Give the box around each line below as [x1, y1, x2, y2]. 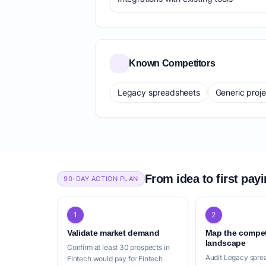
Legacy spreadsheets [118, 87, 200, 97]
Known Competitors [129, 58, 216, 68]
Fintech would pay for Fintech [67, 254, 163, 263]
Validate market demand [67, 228, 160, 237]
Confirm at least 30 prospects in [67, 243, 170, 252]
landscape [205, 238, 246, 248]
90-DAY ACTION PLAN [64, 175, 138, 183]
